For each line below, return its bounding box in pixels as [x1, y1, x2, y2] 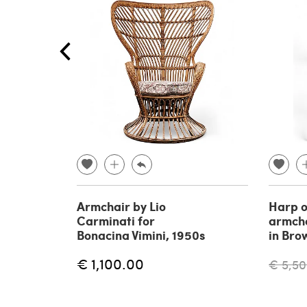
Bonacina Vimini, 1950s [77, 225, 205, 244]
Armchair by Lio [77, 197, 166, 215]
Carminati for [77, 211, 155, 230]
